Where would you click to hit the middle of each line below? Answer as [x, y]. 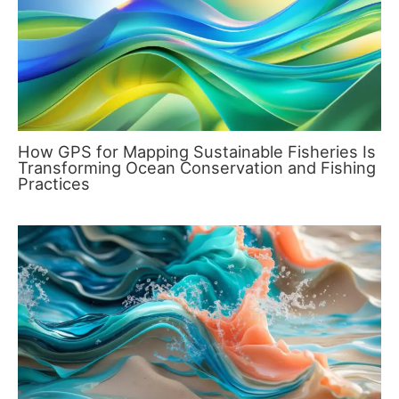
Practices [54, 183]
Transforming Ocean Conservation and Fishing [197, 167]
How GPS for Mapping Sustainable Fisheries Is [197, 151]
